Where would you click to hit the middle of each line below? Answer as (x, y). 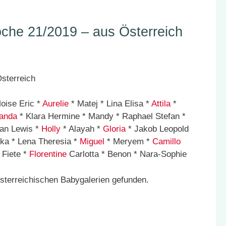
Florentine (48, 154)
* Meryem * (128, 142)
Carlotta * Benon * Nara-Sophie (127, 154)
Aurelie (55, 104)
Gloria (114, 129)
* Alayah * (82, 129)
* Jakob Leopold (157, 129)
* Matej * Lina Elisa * (110, 104)
